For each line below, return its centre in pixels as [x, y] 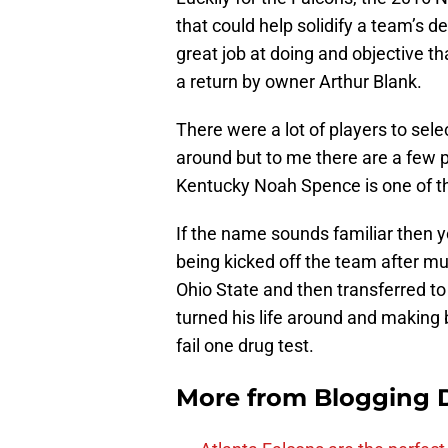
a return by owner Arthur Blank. [299, 82]
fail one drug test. [245, 346]
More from [245, 398]
